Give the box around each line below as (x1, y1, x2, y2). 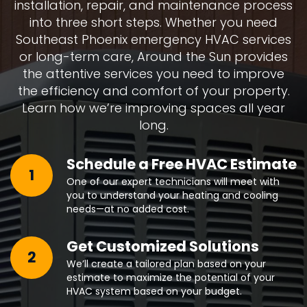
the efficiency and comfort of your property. (17, 82, 290, 99)
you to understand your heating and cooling (66, 188, 278, 202)
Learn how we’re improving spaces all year (22, 99, 285, 116)
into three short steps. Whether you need (29, 13, 278, 31)
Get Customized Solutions (66, 236, 259, 256)
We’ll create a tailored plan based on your (66, 256, 266, 271)
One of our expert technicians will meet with (66, 174, 280, 188)
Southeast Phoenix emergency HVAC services (16, 30, 291, 48)
